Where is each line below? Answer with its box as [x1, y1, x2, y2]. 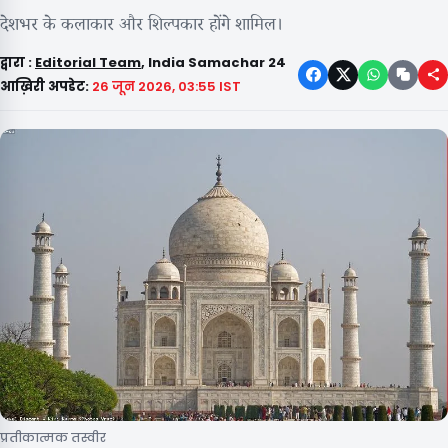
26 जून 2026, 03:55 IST [92, 77, 241, 97]
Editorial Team [35, 53, 141, 73]
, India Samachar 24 [141, 53, 286, 73]
